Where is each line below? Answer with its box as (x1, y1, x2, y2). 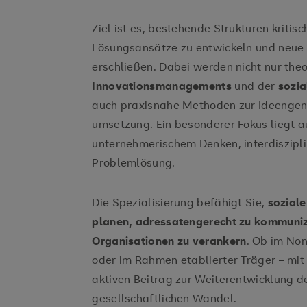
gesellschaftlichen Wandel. (92, 291, 237, 306)
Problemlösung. (92, 155, 178, 170)
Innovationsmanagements (92, 78, 232, 93)
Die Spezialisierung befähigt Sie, (92, 195, 268, 210)
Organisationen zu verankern (92, 233, 247, 248)
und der (232, 78, 278, 93)
